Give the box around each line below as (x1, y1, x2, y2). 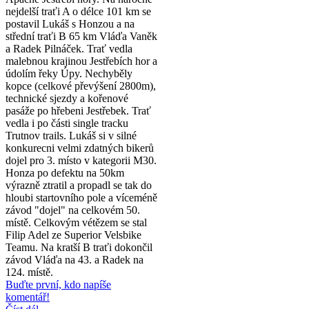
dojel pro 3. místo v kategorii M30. (6, 154, 157, 166)
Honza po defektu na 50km (6, 166, 124, 179)
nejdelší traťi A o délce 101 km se (6, 5, 151, 17)
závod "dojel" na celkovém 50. (6, 203, 140, 216)
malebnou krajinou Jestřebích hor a (6, 54, 157, 67)
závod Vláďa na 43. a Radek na (6, 253, 143, 266)
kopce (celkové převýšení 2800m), (6, 79, 156, 92)
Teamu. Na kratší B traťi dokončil (6, 241, 152, 253)
